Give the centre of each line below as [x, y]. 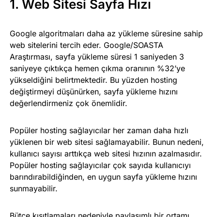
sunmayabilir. [34, 189]
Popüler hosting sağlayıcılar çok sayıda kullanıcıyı [100, 165]
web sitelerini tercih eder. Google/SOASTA [86, 45]
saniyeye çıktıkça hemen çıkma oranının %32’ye [97, 69]
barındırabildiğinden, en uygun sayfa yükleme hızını [103, 177]
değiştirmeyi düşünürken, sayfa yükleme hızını [94, 92]
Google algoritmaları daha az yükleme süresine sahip [106, 34]
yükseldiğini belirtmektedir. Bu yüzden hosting [93, 80]
